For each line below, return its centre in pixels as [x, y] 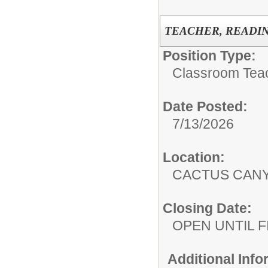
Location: [194, 158]
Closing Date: [207, 208]
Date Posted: [205, 107]
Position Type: [209, 56]
